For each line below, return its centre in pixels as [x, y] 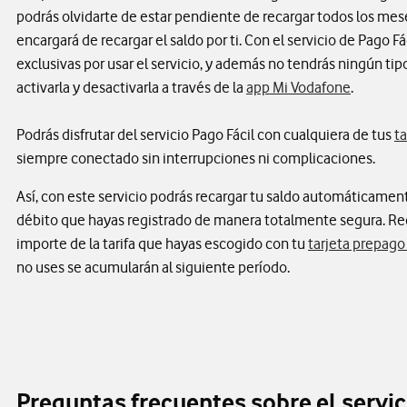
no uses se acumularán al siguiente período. [153, 268]
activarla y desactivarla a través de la [131, 88]
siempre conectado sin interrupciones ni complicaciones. [196, 159]
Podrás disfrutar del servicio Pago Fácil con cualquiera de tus [205, 135]
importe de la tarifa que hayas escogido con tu [162, 244]
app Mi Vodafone [298, 88]
